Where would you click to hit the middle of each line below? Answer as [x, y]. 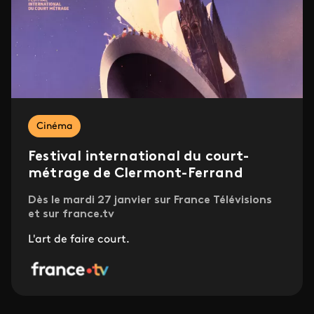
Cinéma [54, 127]
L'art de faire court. [79, 240]
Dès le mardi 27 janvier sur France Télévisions [150, 201]
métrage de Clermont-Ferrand [136, 174]
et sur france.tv [71, 215]
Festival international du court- [139, 157]
